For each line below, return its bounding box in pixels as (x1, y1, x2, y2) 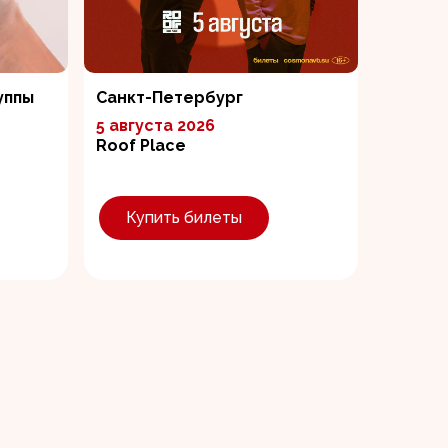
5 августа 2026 (96, 116, 215, 135)
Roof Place (96, 136, 186, 155)
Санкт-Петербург (96, 88, 243, 107)
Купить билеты (126, 208, 242, 227)
